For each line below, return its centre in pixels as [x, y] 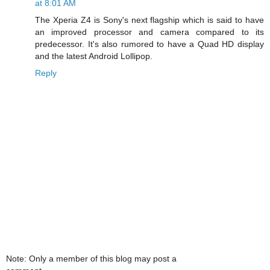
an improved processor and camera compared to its [149, 32]
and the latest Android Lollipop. [94, 56]
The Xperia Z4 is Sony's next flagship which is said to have [149, 20]
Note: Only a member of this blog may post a [91, 258]
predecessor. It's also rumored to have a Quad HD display [149, 44]
